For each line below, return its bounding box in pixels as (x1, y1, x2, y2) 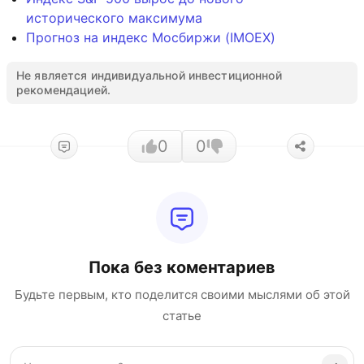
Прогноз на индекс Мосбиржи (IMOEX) (26, 29, 275, 45)
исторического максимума (26, 10, 202, 26)
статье (162, 308, 201, 323)
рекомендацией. (16, 83, 110, 97)
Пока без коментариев (89, 258, 275, 277)
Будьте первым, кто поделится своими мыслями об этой (14, 287, 350, 302)
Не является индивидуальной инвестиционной (16, 68, 282, 82)
